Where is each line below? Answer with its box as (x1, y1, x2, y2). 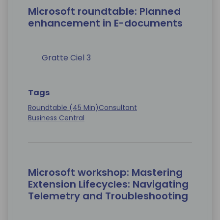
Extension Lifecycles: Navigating (28, 177, 189, 192)
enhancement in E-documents (28, 16, 183, 30)
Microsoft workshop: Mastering (28, 165, 183, 180)
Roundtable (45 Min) (28, 103, 99, 113)
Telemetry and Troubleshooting (28, 189, 188, 203)
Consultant (99, 103, 137, 113)
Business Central (28, 113, 84, 123)
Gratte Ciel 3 (42, 52, 91, 64)
